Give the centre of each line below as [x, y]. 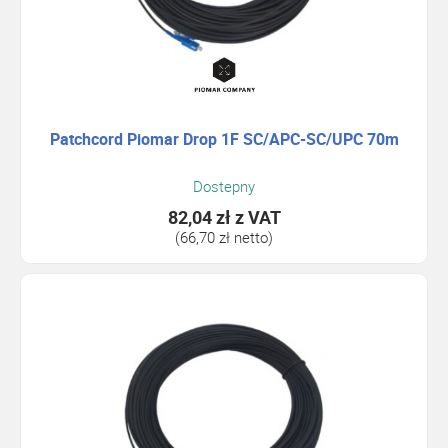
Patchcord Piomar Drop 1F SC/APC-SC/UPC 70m [224, 138]
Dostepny [224, 186]
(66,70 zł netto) [224, 237]
